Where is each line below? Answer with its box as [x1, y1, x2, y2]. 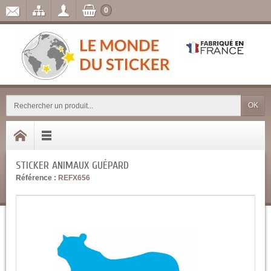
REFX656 [58, 174, 90, 182]
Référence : [16, 174, 56, 182]
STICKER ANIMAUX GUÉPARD [16, 159, 129, 172]
